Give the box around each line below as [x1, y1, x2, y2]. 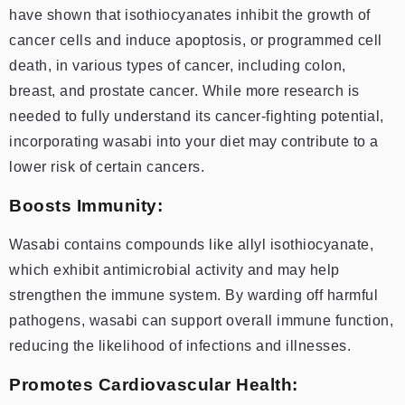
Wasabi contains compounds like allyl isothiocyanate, [9, 236, 373, 252]
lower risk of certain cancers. [9, 158, 204, 174]
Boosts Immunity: [9, 195, 163, 215]
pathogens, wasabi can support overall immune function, [9, 312, 393, 328]
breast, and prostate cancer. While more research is [9, 82, 360, 99]
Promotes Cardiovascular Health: [9, 374, 298, 394]
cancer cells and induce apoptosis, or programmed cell [9, 32, 382, 48]
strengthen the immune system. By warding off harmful [9, 287, 378, 303]
